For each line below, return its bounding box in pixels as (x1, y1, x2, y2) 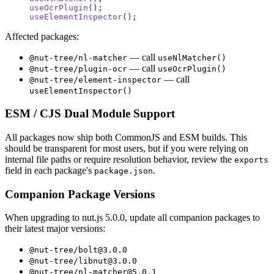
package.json (94, 166, 153, 176)
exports (234, 155, 268, 165)
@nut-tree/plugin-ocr (29, 64, 127, 73)
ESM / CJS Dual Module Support (5, 107, 175, 120)
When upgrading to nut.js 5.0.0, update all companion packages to (5, 212, 260, 223)
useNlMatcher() (158, 53, 226, 62)
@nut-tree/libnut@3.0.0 (29, 256, 137, 266)
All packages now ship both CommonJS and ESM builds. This (5, 132, 247, 143)
